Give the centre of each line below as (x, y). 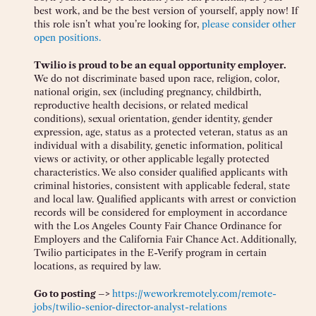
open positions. (67, 38)
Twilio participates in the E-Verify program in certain (150, 253)
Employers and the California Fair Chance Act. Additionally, (165, 239)
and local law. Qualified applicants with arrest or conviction (165, 199)
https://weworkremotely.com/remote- (194, 294)
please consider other (249, 24)
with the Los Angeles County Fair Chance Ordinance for (158, 226)
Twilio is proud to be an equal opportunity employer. (160, 65)
